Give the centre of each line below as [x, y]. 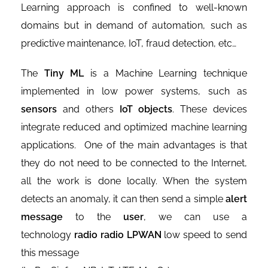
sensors [39, 109]
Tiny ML [64, 74]
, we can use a [195, 217]
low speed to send [204, 235]
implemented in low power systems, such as [134, 92]
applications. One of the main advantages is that [134, 145]
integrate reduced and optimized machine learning [134, 127]
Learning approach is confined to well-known [134, 8]
